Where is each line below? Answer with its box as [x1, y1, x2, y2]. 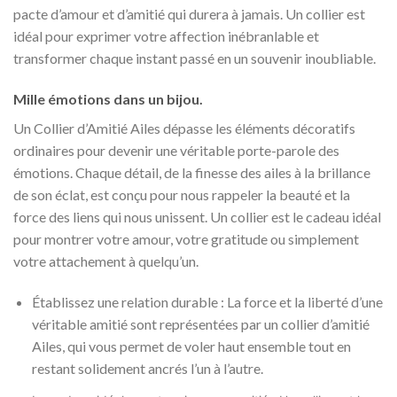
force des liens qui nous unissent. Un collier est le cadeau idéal [13, 208, 381, 226]
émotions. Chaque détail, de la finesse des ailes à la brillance [13, 164, 370, 182]
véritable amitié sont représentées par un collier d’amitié [31, 315, 370, 332]
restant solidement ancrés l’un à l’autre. [31, 360, 263, 377]
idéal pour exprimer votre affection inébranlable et [13, 27, 319, 45]
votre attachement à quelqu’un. [13, 253, 198, 270]
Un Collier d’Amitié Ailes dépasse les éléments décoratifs [13, 120, 355, 137]
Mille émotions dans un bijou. [13, 90, 203, 108]
